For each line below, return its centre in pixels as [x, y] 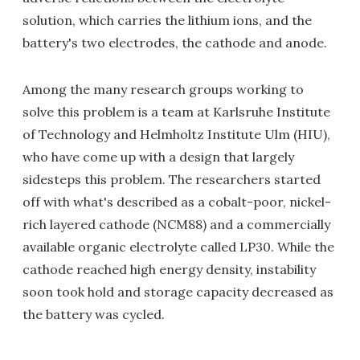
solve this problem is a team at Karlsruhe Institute [176, 112]
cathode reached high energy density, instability [169, 269]
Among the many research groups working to [163, 89]
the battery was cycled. [94, 314]
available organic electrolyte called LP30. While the [178, 247]
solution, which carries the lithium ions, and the [167, 20]
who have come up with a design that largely [158, 157]
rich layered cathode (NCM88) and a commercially [176, 224]
